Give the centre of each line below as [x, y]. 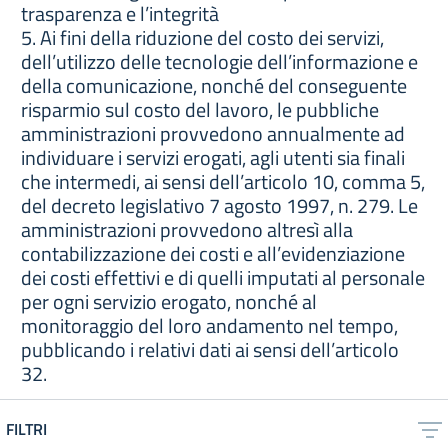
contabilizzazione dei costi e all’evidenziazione [213, 253]
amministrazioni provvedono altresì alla [187, 229]
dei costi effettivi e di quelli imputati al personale [223, 277]
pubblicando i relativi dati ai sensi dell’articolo [210, 349]
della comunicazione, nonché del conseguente [214, 85]
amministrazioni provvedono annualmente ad [213, 133]
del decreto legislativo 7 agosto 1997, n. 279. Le [219, 205]
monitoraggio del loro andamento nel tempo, [209, 325]
